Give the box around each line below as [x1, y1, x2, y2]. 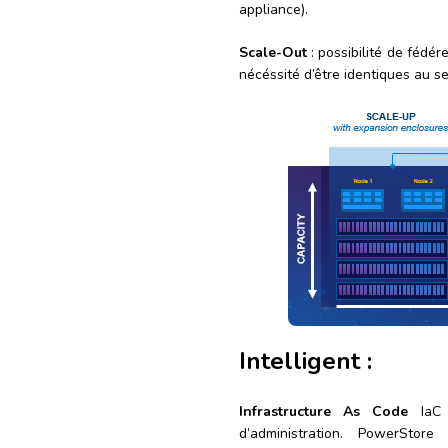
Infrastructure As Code [239, 402, 409, 422]
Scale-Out [239, 43, 307, 63]
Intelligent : [239, 345, 372, 379]
